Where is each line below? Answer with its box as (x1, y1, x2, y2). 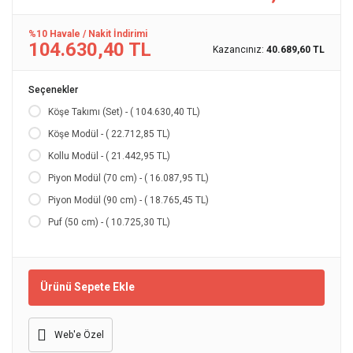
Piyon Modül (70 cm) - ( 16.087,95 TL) (48, 172, 209, 184)
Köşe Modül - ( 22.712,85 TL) (48, 128, 170, 139)
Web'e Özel (54, 329, 104, 340)
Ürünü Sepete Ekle (40, 281, 135, 294)
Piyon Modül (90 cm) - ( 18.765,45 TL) (48, 194, 209, 206)
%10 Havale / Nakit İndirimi (28, 28, 147, 39)
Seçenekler (28, 84, 78, 95)
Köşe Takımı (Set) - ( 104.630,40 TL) (48, 106, 200, 117)
